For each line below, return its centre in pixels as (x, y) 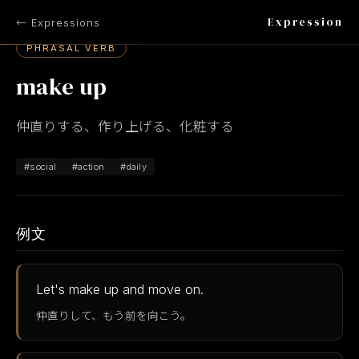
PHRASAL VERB (71, 48)
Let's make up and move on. (120, 289)
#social (40, 167)
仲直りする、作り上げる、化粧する (125, 127)
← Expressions (58, 23)
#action (89, 167)
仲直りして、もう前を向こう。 (114, 316)
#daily (134, 167)
